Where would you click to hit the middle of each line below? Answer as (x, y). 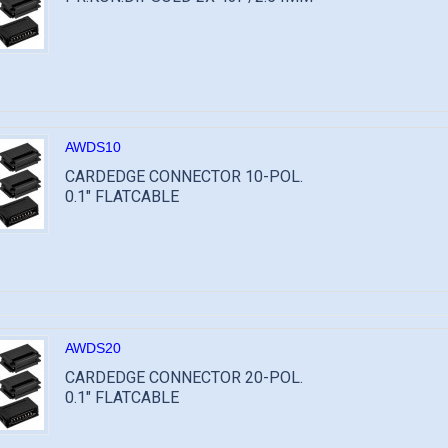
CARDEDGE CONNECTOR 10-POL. (184, 176)
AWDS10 (93, 147)
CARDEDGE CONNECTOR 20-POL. (184, 377)
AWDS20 (93, 348)
